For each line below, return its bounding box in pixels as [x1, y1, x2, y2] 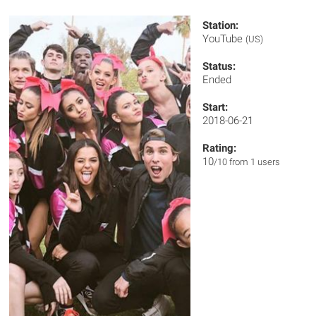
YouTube [202, 32, 246, 45]
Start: [202, 101, 229, 114]
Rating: [202, 142, 237, 154]
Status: [202, 60, 236, 73]
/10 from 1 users [214, 157, 281, 167]
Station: [202, 19, 239, 32]
